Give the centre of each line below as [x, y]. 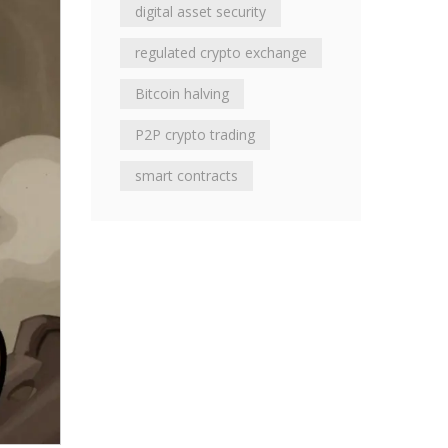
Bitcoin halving [182, 93]
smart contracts [186, 175]
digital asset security [200, 11]
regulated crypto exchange [221, 52]
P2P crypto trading [195, 134]
